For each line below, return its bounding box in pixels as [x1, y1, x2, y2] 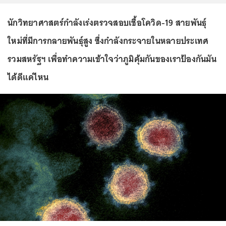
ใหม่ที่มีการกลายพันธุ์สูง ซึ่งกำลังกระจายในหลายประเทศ [8, 33, 209, 48]
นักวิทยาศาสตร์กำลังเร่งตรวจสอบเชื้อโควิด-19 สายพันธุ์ [8, 15, 207, 30]
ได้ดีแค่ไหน [8, 70, 48, 85]
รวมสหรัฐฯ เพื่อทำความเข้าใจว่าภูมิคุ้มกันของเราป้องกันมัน [8, 51, 216, 67]
